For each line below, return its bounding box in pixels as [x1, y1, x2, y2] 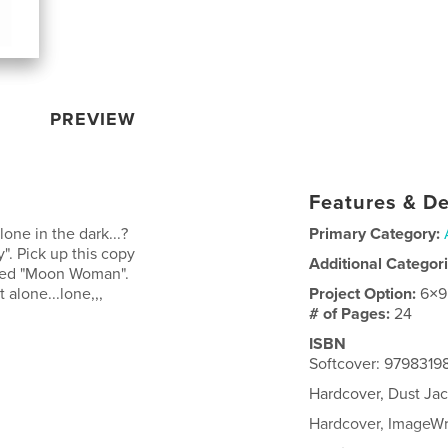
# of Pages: [309, 303, 395, 324]
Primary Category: [309, 223, 441, 244]
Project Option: [309, 283, 421, 304]
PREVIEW [50, 107, 137, 130]
